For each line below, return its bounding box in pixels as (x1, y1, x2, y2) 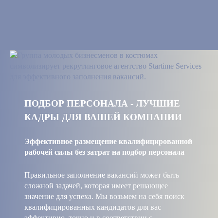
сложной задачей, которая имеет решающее (24, 182, 168, 190)
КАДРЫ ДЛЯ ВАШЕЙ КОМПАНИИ (24, 112, 182, 123)
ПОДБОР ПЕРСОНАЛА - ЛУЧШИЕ (24, 98, 180, 109)
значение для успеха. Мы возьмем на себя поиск (24, 192, 184, 201)
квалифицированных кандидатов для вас (24, 203, 161, 212)
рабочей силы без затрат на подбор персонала (24, 148, 184, 157)
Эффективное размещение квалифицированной (24, 137, 192, 146)
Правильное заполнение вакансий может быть (24, 171, 179, 180)
